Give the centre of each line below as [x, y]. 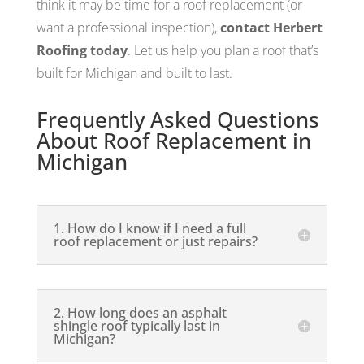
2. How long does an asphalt [140, 312]
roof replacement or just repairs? [155, 241]
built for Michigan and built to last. [134, 73]
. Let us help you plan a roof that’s [223, 50]
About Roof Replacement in [173, 140]
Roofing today [82, 50]
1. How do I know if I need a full [149, 228]
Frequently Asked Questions [178, 119]
